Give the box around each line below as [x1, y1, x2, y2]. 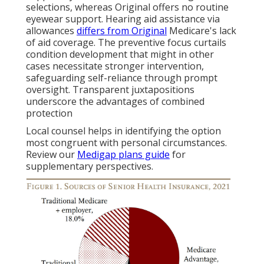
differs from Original [77, 24, 167, 38]
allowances [26, 24, 77, 38]
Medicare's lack [167, 24, 236, 38]
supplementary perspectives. [26, 160, 153, 173]
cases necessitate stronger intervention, [26, 60, 204, 73]
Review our [26, 148, 77, 161]
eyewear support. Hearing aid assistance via [26, 12, 220, 26]
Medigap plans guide [77, 148, 170, 161]
